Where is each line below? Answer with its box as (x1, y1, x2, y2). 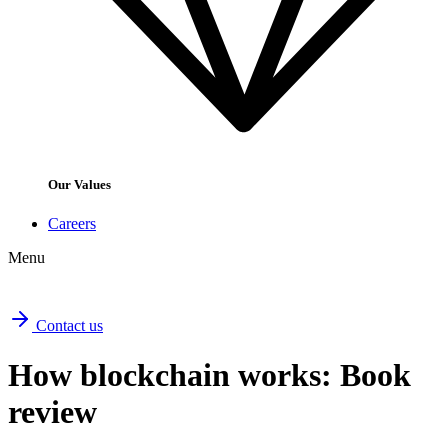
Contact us (36, 317, 103, 335)
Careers (48, 215, 96, 233)
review (8, 393, 97, 430)
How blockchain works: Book (8, 356, 411, 393)
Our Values (48, 176, 111, 192)
